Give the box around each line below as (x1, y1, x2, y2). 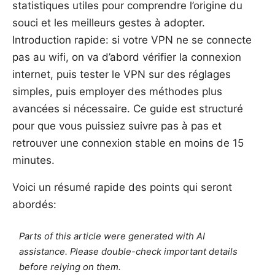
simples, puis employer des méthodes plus (12, 85, 222, 98)
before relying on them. (19, 261, 122, 273)
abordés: (12, 198, 56, 211)
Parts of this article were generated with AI (19, 230, 206, 242)
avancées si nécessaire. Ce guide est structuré (12, 102, 243, 115)
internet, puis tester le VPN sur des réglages (12, 68, 231, 80)
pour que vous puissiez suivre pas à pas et (12, 119, 222, 132)
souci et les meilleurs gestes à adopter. (12, 16, 205, 29)
